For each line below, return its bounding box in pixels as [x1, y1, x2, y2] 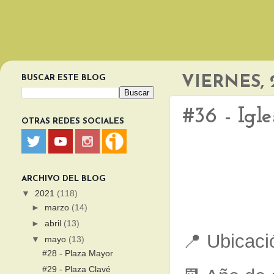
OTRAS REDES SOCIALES [21, 117, 124, 125]
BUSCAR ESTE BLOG [21, 73, 106, 82]
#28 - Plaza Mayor [42, 249, 113, 259]
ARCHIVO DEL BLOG [21, 175, 106, 183]
